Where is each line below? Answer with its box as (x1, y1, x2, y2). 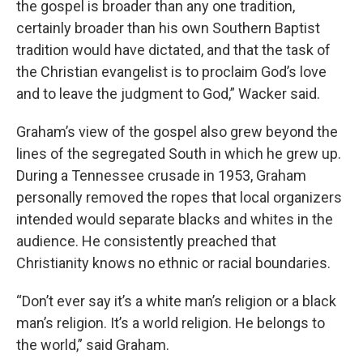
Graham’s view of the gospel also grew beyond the (16, 122, 338, 140)
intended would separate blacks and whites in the (16, 210, 333, 228)
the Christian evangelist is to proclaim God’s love (16, 62, 327, 80)
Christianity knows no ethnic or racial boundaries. (16, 254, 334, 271)
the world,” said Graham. (16, 335, 173, 353)
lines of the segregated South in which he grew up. (16, 144, 341, 162)
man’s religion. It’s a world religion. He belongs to (16, 314, 325, 331)
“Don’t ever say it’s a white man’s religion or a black (16, 292, 336, 310)
